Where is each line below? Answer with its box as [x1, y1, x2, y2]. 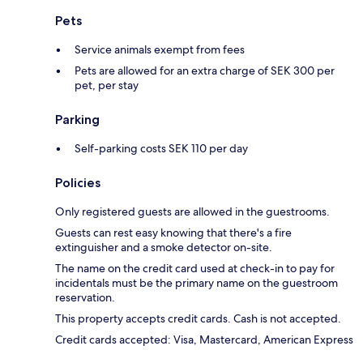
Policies [55, 175, 100, 191]
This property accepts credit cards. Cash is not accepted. [55, 311, 341, 327]
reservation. [55, 290, 115, 305]
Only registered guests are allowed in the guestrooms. [55, 204, 330, 220]
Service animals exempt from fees [75, 42, 245, 58]
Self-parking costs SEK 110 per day [75, 141, 248, 156]
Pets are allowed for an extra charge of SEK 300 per [75, 63, 335, 79]
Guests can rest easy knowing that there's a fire [55, 225, 292, 241]
